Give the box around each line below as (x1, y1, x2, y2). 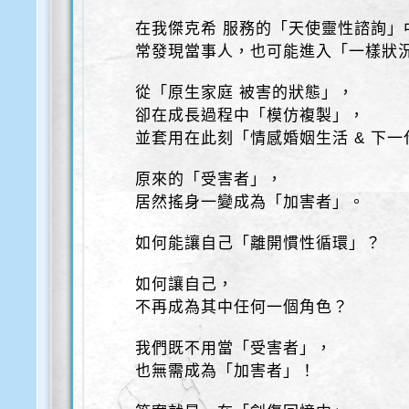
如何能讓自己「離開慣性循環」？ (135, 235, 383, 252)
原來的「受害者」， (135, 171, 284, 188)
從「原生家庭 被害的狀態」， (135, 84, 355, 101)
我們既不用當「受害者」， (135, 340, 333, 357)
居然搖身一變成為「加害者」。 (135, 194, 366, 211)
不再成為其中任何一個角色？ (135, 299, 350, 316)
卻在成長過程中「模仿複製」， (135, 107, 366, 124)
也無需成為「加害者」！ (135, 362, 317, 380)
